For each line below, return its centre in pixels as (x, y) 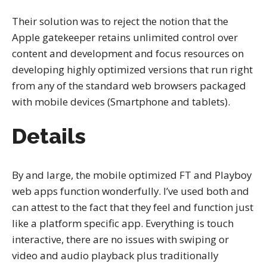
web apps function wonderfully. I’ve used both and (131, 191)
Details (49, 136)
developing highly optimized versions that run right (132, 69)
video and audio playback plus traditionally (115, 256)
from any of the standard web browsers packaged (129, 85)
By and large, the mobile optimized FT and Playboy (132, 175)
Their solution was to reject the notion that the (120, 21)
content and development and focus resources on (128, 53)
